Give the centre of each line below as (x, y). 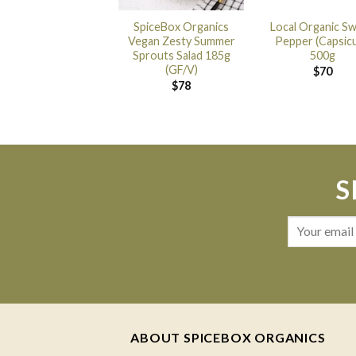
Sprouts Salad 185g (181, 56)
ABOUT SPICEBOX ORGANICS (228, 338)
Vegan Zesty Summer (181, 41)
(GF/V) (181, 70)
